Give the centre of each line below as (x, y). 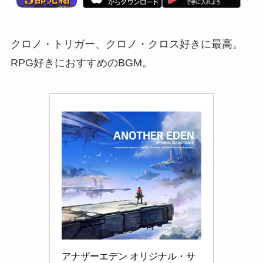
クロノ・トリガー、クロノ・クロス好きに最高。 (127, 44)
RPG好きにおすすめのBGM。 (81, 63)
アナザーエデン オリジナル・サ (129, 257)
